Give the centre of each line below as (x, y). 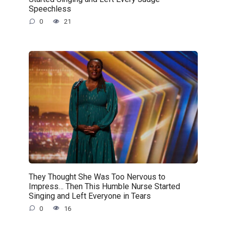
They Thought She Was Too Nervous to (97, 177)
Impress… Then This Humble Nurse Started (104, 186)
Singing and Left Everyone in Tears (90, 196)
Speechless (50, 9)
